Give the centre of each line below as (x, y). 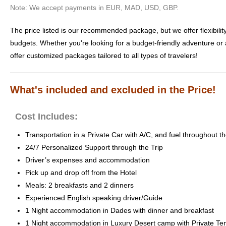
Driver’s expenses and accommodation (88, 160)
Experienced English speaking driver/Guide (94, 197)
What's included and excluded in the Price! (113, 90)
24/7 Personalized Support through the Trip (94, 147)
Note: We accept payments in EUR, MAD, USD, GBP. (94, 7)
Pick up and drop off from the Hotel (81, 172)
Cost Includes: (46, 116)
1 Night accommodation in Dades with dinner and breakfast (120, 210)
